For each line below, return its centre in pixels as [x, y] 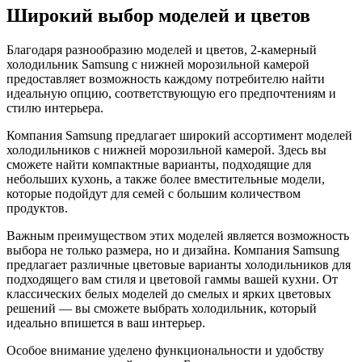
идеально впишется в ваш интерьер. [106, 323]
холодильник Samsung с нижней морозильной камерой [158, 65]
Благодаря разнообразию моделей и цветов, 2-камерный [162, 50]
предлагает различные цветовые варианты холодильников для [179, 265]
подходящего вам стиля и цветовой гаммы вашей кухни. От [172, 280]
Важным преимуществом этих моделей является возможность [178, 236]
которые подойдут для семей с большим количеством [154, 194]
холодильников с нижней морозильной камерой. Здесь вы [166, 150]
